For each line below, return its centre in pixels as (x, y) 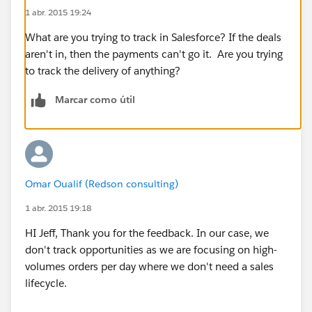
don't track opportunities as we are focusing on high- (151, 249)
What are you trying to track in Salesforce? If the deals (153, 37)
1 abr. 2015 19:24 (58, 12)
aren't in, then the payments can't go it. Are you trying (154, 54)
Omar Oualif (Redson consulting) (102, 184)
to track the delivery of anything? (103, 70)
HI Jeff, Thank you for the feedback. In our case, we (147, 233)
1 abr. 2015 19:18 (58, 208)
